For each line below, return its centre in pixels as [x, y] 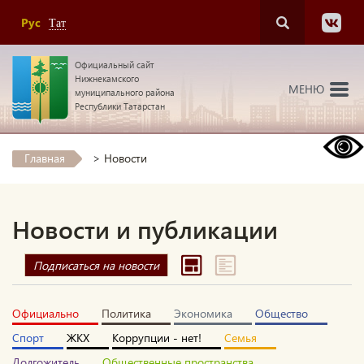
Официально [45, 313]
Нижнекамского [107, 78]
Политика [126, 313]
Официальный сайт [115, 65]
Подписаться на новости [96, 265]
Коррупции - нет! [157, 338]
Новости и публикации [145, 229]
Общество [282, 313]
